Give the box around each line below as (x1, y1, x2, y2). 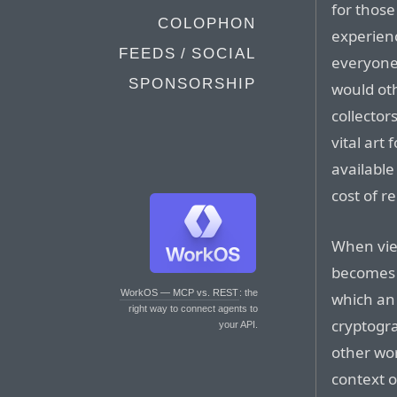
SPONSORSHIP (128, 75, 256, 92)
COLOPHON (158, 15, 256, 32)
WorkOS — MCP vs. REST (121, 287, 238, 298)
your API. (219, 319, 258, 330)
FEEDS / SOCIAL (119, 45, 256, 62)
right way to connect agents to (128, 303, 258, 314)
